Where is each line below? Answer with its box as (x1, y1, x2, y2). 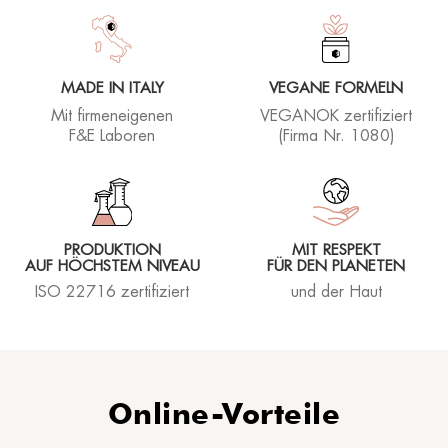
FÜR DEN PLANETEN (267, 258, 405, 275)
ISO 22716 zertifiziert (35, 284, 189, 301)
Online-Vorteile (107, 396, 341, 432)
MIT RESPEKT (291, 242, 381, 259)
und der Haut (290, 284, 382, 301)
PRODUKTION (63, 242, 161, 259)
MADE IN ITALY (60, 80, 164, 97)
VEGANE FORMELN (269, 80, 403, 97)
